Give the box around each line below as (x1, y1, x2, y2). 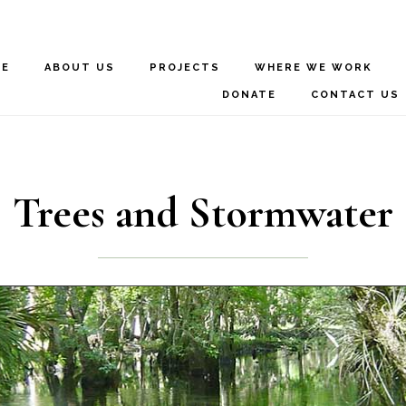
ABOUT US (43, 62, 115, 73)
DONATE (222, 89, 277, 101)
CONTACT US (311, 89, 401, 101)
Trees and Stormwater (13, 187, 393, 239)
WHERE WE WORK (254, 62, 372, 73)
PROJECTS (149, 62, 220, 73)
